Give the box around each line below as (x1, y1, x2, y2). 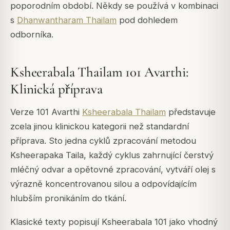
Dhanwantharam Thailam (17, 15, 117, 26)
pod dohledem (117, 15, 178, 26)
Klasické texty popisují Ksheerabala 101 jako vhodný (10, 216, 218, 227)
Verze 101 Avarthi (10, 106, 82, 117)
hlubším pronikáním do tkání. (10, 193, 126, 203)
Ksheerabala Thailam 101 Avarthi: (10, 64, 188, 81)
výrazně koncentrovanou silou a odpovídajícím (10, 178, 197, 189)
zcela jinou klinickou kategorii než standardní (10, 121, 189, 131)
